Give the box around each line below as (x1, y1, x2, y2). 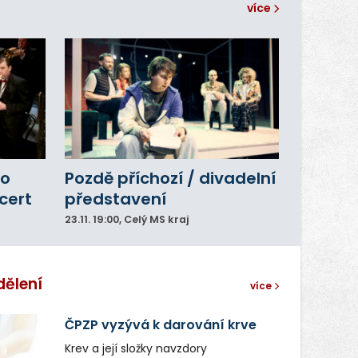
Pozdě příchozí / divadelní (64, 167, 276, 190)
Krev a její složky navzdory (64, 340, 207, 356)
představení (64, 188, 166, 211)
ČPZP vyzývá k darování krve (64, 315, 257, 334)
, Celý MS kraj (118, 213, 189, 227)
